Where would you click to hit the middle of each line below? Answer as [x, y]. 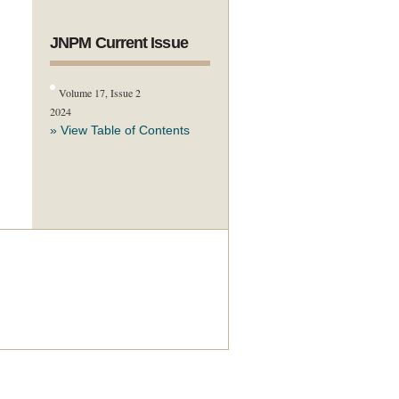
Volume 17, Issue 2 [100, 93]
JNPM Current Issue [119, 43]
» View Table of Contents [120, 130]
